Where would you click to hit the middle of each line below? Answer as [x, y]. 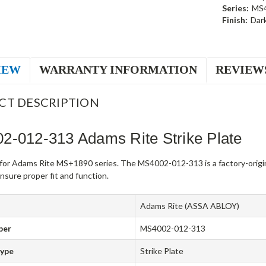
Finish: [235, 20]
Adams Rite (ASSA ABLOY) [190, 206]
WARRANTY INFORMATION [118, 69]
